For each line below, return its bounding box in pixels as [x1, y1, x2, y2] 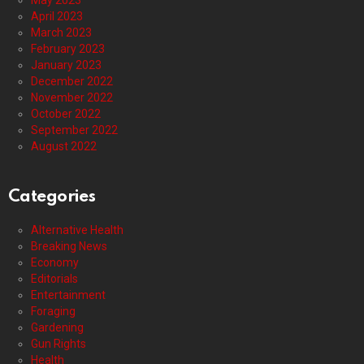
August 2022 [31, 140, 97, 154]
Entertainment [31, 288, 106, 302]
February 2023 [31, 42, 105, 56]
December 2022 [31, 75, 113, 89]
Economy [31, 256, 79, 270]
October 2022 [31, 107, 101, 121]
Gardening [31, 321, 84, 335]
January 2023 [31, 58, 102, 72]
